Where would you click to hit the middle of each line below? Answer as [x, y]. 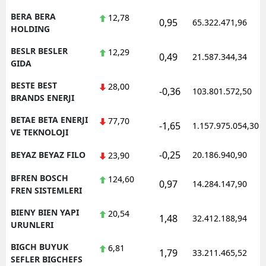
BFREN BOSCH [39, 178]
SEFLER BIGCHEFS [47, 259]
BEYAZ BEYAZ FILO [48, 154]
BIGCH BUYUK [39, 246]
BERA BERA [33, 16]
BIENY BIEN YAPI [45, 212]
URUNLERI [32, 224]
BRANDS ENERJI [42, 97]
